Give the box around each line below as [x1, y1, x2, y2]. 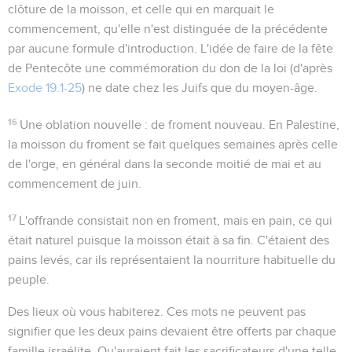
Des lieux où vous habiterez [8, 305, 160, 318]
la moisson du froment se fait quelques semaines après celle [8, 137, 338, 151]
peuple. [8, 273, 49, 286]
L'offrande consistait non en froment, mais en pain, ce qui [19, 214, 333, 227]
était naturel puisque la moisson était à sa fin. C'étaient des [8, 233, 329, 247]
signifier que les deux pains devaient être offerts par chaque [8, 324, 336, 338]
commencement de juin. [8, 177, 141, 190]
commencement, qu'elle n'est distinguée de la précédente [8, 22, 328, 35]
